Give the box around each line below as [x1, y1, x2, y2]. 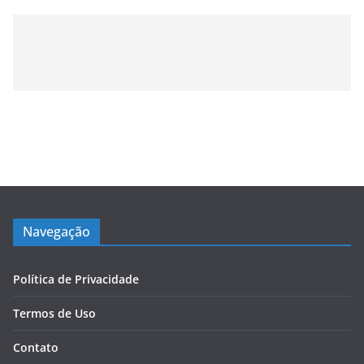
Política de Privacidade [13, 271, 139, 288]
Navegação [23, 223, 90, 241]
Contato [13, 340, 58, 356]
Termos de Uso [13, 305, 96, 322]
